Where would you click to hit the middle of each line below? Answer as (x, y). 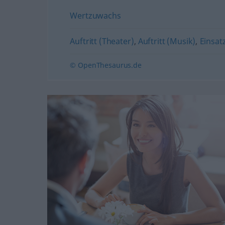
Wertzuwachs (95, 16)
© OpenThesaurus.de (106, 65)
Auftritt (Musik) (167, 41)
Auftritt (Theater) (102, 41)
